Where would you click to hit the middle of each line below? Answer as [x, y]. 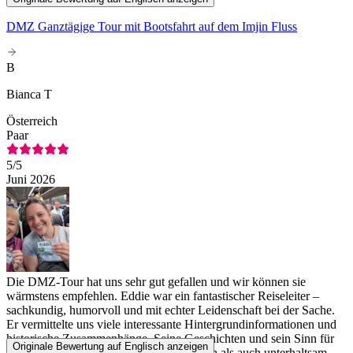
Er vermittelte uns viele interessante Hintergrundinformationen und [171, 324]
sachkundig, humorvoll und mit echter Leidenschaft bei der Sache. [171, 310]
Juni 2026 [31, 179]
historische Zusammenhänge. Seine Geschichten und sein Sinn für [170, 338]
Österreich [32, 121]
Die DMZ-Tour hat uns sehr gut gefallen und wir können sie [156, 281]
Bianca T [29, 94]
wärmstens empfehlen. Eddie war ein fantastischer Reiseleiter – [163, 295]
